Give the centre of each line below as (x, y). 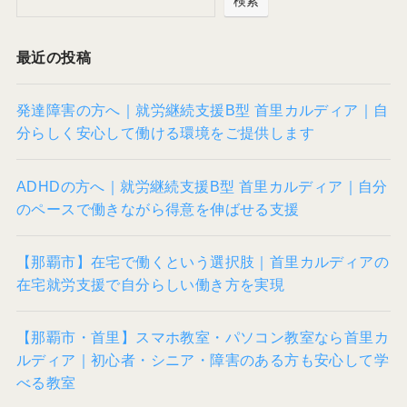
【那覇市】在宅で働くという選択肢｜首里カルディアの (202, 261)
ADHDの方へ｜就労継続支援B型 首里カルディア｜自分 (202, 186)
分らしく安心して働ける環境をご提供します (165, 133)
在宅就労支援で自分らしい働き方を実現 (150, 284)
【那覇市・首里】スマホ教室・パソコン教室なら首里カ (202, 338)
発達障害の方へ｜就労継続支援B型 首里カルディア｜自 (202, 110)
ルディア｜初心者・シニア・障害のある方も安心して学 (202, 360)
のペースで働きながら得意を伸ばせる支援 (158, 208)
